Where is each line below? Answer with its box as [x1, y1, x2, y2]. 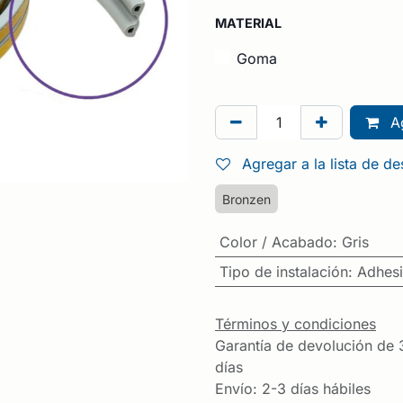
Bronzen [222, 192, 271, 208]
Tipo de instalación [219, 263, 348, 282]
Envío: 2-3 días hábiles [215, 379, 371, 398]
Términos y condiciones [215, 314, 376, 333]
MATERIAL [215, 14, 282, 31]
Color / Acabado [219, 233, 333, 252]
